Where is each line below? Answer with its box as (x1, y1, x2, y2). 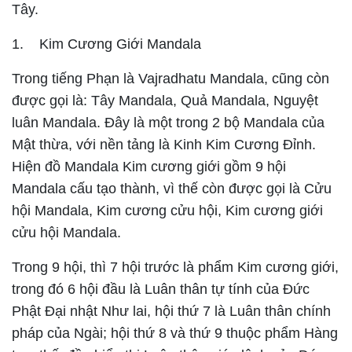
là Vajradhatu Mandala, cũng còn (123, 71, 329, 86)
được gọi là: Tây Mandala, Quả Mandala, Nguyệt (12, 93, 318, 108)
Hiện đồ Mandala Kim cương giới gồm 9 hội (12, 159, 286, 174)
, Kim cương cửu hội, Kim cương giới (89, 203, 323, 218)
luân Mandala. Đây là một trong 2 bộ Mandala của (12, 115, 324, 130)
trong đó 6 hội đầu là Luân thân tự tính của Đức (12, 281, 310, 297)
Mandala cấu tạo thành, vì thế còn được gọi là (12, 181, 304, 196)
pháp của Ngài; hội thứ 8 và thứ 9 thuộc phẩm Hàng (12, 325, 338, 341)
